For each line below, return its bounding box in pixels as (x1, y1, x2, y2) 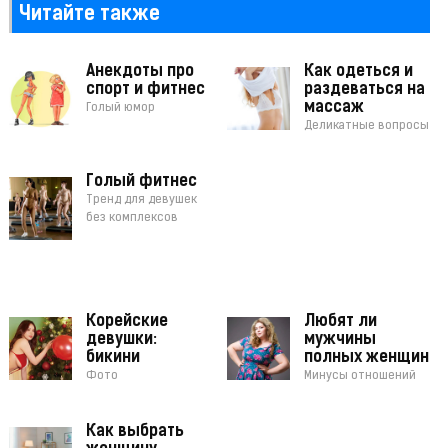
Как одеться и (304, 64, 414, 81)
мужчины (304, 332, 377, 349)
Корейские (85, 314, 168, 331)
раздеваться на (304, 82, 426, 99)
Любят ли (304, 314, 378, 331)
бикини (85, 350, 140, 367)
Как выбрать (85, 424, 184, 441)
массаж (304, 100, 365, 117)
